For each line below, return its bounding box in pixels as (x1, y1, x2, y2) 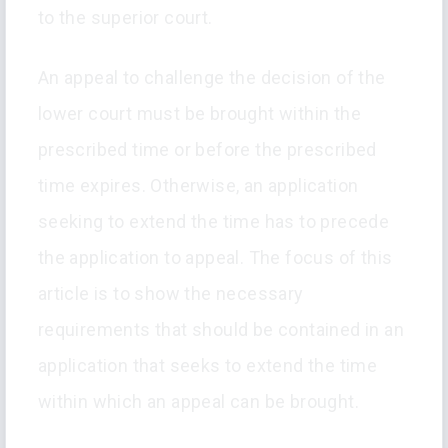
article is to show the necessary (37, 283, 304, 305)
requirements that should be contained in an (37, 319, 404, 341)
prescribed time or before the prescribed (37, 139, 377, 161)
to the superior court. (37, 7, 213, 29)
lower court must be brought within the (37, 103, 361, 125)
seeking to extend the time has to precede (37, 211, 390, 233)
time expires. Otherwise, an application (37, 175, 359, 197)
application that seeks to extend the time (37, 355, 378, 377)
